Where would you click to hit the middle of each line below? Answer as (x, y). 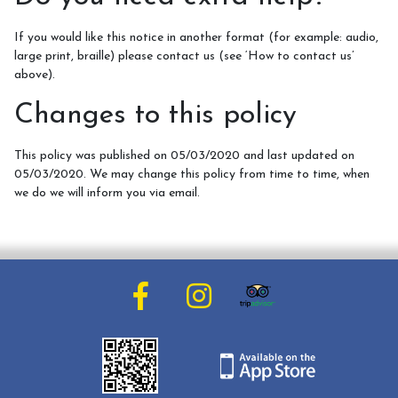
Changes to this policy (155, 115)
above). (35, 75)
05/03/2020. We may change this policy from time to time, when (192, 175)
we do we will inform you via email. (107, 193)
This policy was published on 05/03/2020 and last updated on (184, 156)
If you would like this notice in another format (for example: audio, (196, 38)
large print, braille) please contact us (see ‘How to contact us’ (184, 56)
